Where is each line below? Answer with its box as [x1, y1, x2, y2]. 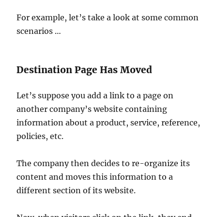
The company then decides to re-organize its [16, 158, 190, 169]
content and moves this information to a [16, 172, 173, 182]
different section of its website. [16, 186, 136, 196]
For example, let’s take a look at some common [16, 13, 199, 23]
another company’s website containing [16, 104, 168, 114]
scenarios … [16, 26, 62, 36]
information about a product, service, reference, [16, 118, 201, 128]
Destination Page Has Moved [16, 64, 153, 76]
